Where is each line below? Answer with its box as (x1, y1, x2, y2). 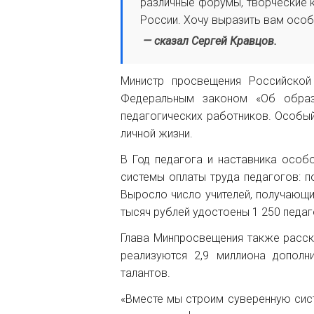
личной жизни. (121, 127, 193, 140)
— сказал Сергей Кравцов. (140, 34, 277, 48)
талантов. (121, 266, 170, 280)
